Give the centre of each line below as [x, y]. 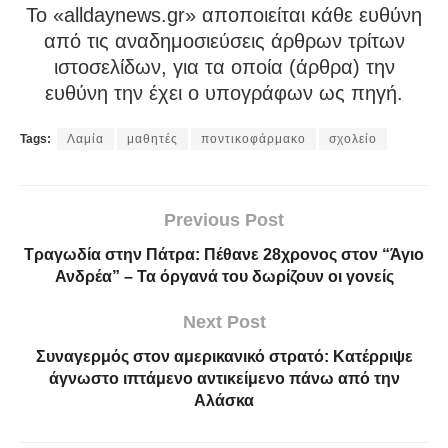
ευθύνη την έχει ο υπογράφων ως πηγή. [224, 93]
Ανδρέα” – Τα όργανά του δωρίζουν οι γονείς [224, 277]
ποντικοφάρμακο [253, 139]
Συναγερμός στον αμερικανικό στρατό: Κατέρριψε [224, 357]
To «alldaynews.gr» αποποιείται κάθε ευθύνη [224, 15]
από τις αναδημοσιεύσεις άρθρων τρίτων [224, 41]
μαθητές [152, 139]
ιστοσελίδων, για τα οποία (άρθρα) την [224, 67]
